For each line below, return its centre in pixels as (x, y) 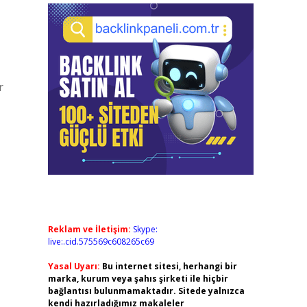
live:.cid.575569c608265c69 (101, 242)
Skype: (145, 229)
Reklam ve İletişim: (89, 229)
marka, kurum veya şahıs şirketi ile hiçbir (138, 279)
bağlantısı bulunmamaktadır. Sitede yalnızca (146, 291)
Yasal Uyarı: (74, 266)
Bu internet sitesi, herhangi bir (169, 266)
